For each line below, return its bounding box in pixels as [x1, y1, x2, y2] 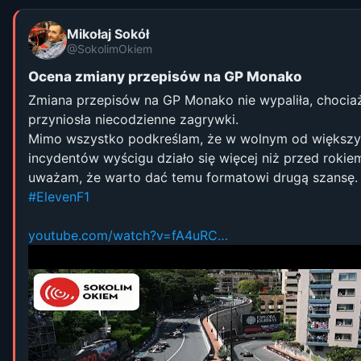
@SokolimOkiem [67, 41, 152, 56]
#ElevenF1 [28, 189, 89, 205]
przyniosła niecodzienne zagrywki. [28, 111, 239, 127]
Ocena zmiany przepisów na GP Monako [28, 68, 302, 85]
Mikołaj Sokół [67, 25, 149, 42]
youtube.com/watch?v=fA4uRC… [28, 227, 228, 243]
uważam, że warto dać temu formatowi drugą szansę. [28, 169, 358, 185]
